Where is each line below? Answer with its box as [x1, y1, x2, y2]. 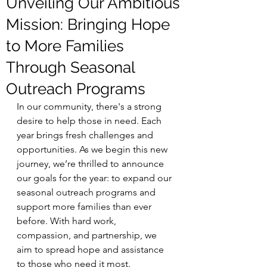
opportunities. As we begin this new [17, 144, 170, 155]
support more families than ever [17, 201, 154, 212]
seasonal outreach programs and [17, 187, 158, 198]
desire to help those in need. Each [17, 115, 164, 126]
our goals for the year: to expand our [17, 172, 174, 184]
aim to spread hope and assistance [17, 244, 166, 255]
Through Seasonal [6, 58, 135, 76]
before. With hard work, [17, 215, 119, 226]
